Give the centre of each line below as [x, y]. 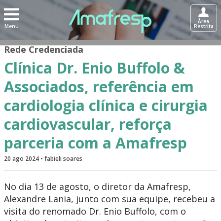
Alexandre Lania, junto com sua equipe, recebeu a [110, 199]
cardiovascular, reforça [88, 124]
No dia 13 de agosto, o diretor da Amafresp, [97, 186]
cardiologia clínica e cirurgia [106, 105]
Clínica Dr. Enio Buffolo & [94, 68]
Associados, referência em [99, 87]
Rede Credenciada [44, 49]
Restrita [203, 26]
